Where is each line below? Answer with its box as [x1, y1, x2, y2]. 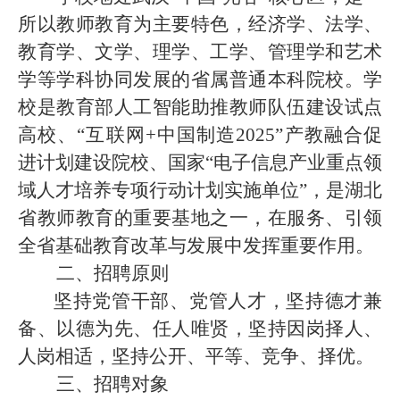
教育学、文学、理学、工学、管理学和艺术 [18, 41, 382, 62]
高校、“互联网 [18, 124, 146, 146]
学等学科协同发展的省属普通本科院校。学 [18, 69, 382, 90]
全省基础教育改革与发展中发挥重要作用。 [18, 235, 374, 256]
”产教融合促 [275, 124, 383, 146]
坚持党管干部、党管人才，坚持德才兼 [54, 290, 382, 312]
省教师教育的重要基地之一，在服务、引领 [18, 207, 382, 229]
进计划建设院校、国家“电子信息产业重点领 [18, 152, 382, 173]
